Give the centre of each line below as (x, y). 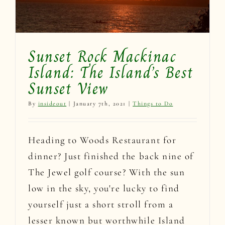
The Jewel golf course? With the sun (107, 172)
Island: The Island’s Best (111, 73)
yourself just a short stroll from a (101, 204)
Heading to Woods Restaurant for (102, 140)
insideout (52, 104)
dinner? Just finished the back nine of (111, 156)
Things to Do (153, 104)
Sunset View (68, 89)
